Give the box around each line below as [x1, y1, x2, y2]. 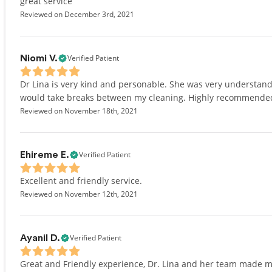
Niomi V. [20, 53, 58, 63]
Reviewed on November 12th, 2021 [20, 189, 138, 199]
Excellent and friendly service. [20, 175, 142, 186]
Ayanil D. [20, 233, 60, 243]
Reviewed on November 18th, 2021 [20, 106, 138, 116]
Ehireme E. [20, 150, 69, 160]
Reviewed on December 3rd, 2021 [20, 9, 134, 19]
